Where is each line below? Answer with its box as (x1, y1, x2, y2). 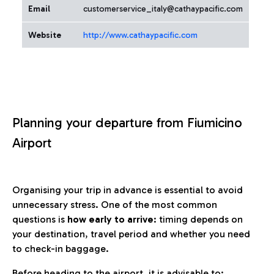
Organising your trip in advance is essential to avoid (12, 184, 243, 196)
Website (28, 30, 61, 40)
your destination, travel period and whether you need (12, 228, 250, 240)
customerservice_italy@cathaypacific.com (83, 4, 243, 14)
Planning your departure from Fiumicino (12, 114, 242, 131)
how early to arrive (67, 213, 154, 225)
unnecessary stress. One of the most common (12, 199, 217, 210)
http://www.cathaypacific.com (83, 30, 198, 40)
